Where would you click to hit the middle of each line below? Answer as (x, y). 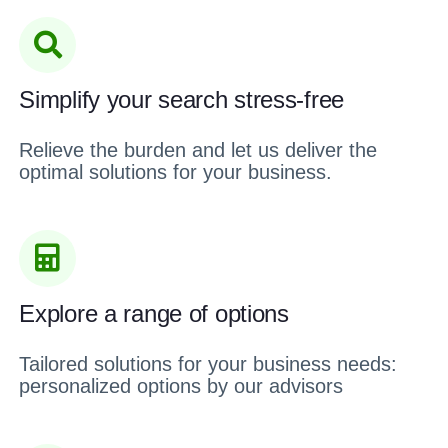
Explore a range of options (154, 313)
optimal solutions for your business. (176, 172)
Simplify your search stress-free (181, 100)
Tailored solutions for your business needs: (208, 363)
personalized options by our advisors (181, 385)
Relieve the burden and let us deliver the (198, 150)
